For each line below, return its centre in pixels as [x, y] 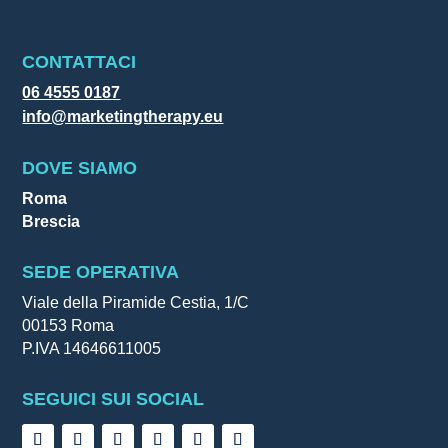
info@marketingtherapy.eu [123, 116]
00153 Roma [68, 325]
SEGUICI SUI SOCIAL [113, 398]
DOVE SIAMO [80, 167]
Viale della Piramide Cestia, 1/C [136, 302]
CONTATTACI [79, 61]
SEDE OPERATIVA [101, 271]
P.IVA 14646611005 [92, 348]
